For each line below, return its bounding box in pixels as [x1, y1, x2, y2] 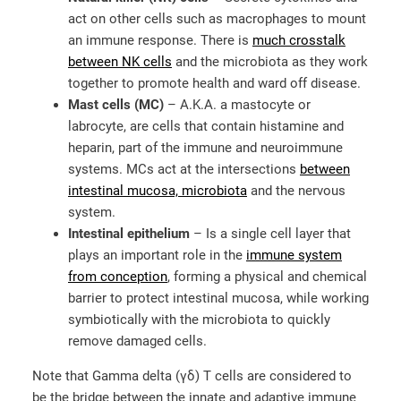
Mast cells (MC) [68, 97, 164, 114]
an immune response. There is [68, 32, 252, 49]
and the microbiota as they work [172, 54, 368, 71]
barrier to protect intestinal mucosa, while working [68, 290, 369, 307]
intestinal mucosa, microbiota [68, 183, 247, 200]
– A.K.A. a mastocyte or [164, 97, 311, 114]
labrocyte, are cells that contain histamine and [68, 118, 344, 135]
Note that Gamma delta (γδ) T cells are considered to [32, 368, 352, 385]
